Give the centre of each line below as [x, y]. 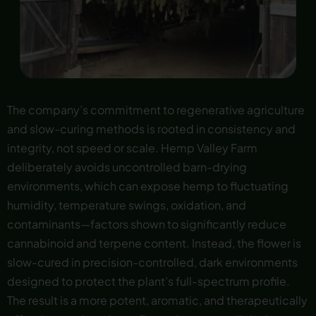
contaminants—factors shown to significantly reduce [147, 224]
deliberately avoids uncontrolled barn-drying [127, 167]
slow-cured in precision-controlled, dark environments [152, 262]
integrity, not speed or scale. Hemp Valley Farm [132, 148]
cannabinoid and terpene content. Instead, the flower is [154, 243]
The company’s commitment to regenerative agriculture [156, 110]
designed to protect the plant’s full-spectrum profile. [148, 281]
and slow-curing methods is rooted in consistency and [151, 129]
